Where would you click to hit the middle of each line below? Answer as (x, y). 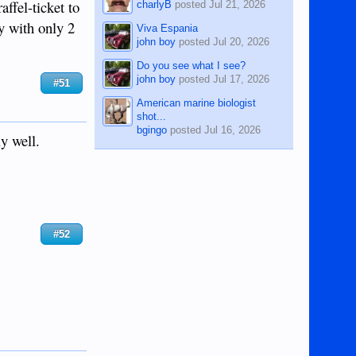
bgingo (152, 130)
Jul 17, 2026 (242, 79)
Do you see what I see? (192, 65)
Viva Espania (168, 28)
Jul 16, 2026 (233, 130)
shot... (152, 116)
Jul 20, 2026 (242, 41)
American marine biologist (197, 103)
